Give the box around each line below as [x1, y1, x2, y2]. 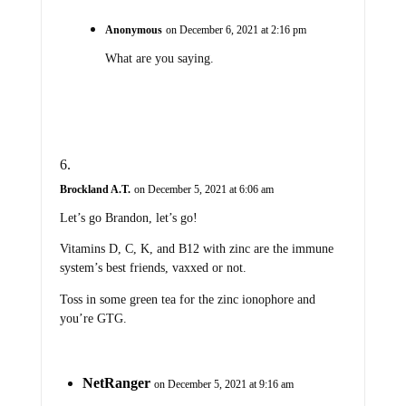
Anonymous [104, 23, 162, 36]
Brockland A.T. [59, 182, 130, 196]
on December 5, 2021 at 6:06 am [133, 182, 274, 196]
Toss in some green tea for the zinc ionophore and [59, 292, 315, 306]
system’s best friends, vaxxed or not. [59, 261, 246, 275]
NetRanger [82, 374, 150, 391]
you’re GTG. [59, 311, 127, 325]
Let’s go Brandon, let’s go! [59, 210, 198, 225]
